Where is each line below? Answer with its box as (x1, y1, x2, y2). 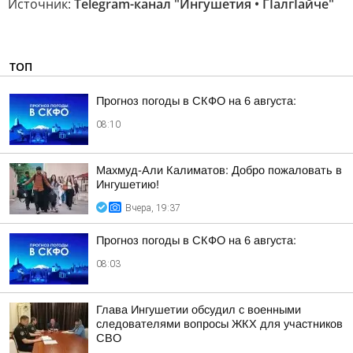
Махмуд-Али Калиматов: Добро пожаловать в (96, 164, 342, 176)
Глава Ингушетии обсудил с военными (96, 303, 301, 316)
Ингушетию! (96, 178, 159, 191)
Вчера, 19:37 (125, 203, 180, 214)
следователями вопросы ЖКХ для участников (96, 318, 343, 330)
